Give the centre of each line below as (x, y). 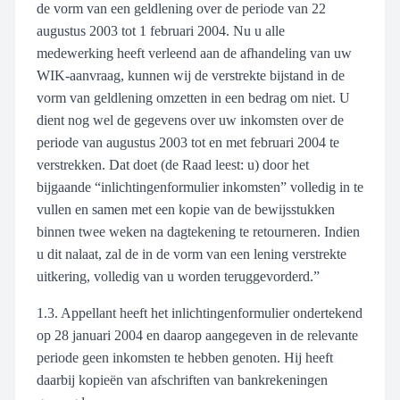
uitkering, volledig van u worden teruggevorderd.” (178, 276)
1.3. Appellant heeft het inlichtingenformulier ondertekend (200, 313)
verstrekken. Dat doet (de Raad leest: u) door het (173, 165)
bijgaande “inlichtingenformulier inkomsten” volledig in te (200, 187)
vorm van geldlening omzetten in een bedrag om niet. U (193, 98)
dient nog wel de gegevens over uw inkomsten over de (190, 120)
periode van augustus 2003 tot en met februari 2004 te (188, 142)
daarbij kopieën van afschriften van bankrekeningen (182, 380)
